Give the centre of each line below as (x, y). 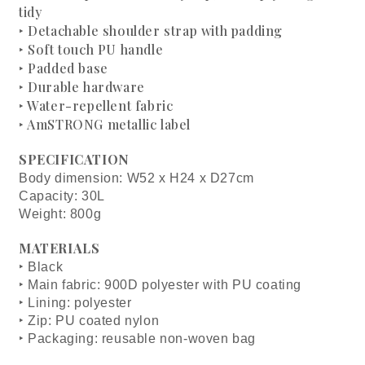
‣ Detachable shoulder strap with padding (151, 31)
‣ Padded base (64, 68)
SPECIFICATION (74, 159)
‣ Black (41, 267)
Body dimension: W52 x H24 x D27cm (136, 178)
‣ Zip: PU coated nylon (89, 321)
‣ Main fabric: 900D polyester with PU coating (161, 285)
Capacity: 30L (62, 196)
